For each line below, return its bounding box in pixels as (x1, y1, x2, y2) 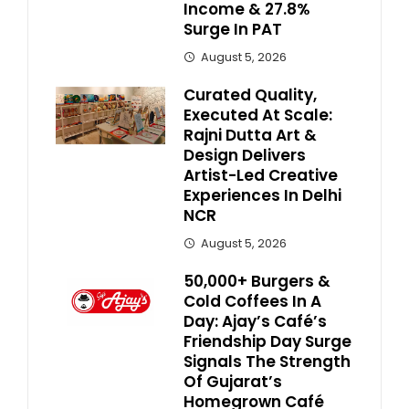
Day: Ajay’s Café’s (184, 309, 327, 332)
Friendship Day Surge (184, 330, 351, 352)
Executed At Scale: (184, 103, 332, 126)
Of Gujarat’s (184, 370, 282, 393)
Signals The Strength (184, 350, 351, 372)
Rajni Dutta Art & (184, 123, 317, 146)
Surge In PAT (184, 17, 282, 40)
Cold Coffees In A (184, 289, 321, 312)
